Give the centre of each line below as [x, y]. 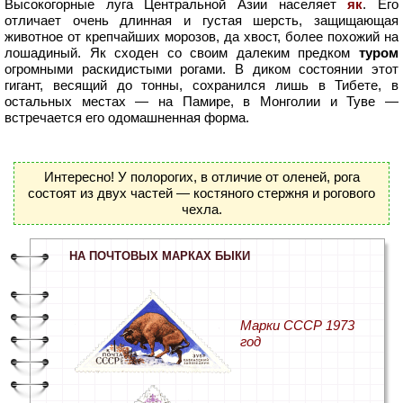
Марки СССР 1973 [297, 325]
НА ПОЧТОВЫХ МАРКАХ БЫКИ [160, 255]
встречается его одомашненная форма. [127, 117]
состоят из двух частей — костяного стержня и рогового [201, 193]
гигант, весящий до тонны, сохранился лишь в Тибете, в [201, 85]
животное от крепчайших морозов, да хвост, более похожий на [201, 36]
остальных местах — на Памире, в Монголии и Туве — [201, 101]
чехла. [201, 209]
